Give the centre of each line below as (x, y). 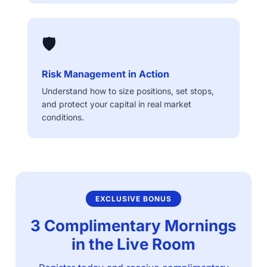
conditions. (63, 117)
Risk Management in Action (105, 74)
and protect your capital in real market (117, 104)
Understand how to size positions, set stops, (128, 91)
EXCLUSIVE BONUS (133, 199)
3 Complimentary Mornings (133, 226)
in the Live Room (133, 244)
